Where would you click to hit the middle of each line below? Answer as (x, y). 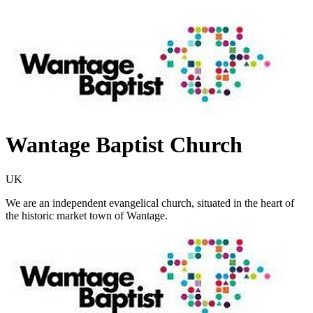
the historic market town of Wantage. (87, 215)
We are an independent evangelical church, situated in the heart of (150, 203)
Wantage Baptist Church (124, 145)
